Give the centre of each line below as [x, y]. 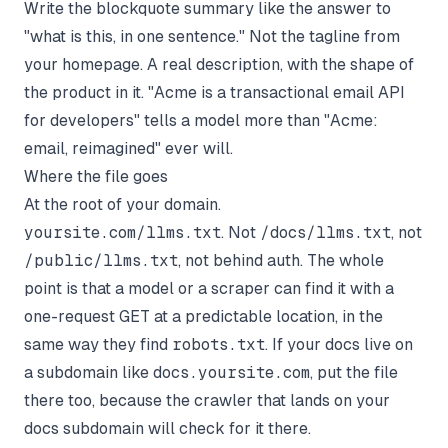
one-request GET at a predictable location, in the [203, 316]
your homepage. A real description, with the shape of [219, 64]
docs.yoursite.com [231, 372]
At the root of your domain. [122, 204]
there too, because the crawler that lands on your [207, 400]
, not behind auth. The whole [281, 260]
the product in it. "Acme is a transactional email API [214, 92]
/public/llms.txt [101, 260]
